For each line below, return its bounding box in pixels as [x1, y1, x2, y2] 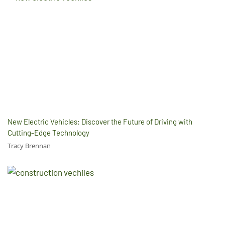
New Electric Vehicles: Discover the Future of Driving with [8, 117, 192, 126]
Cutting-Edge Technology [8, 128, 89, 137]
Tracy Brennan [8, 141, 51, 150]
